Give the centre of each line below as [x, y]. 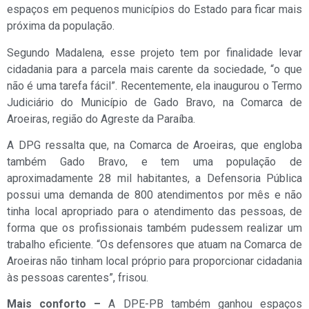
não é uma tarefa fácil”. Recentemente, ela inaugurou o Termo [154, 86]
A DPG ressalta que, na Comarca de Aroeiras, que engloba [154, 146]
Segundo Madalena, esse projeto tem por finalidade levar [154, 52]
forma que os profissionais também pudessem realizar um [154, 228]
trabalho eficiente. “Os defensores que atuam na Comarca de [154, 245]
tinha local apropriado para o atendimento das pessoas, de [154, 212]
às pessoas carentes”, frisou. [78, 278]
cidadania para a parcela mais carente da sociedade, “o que [154, 69]
